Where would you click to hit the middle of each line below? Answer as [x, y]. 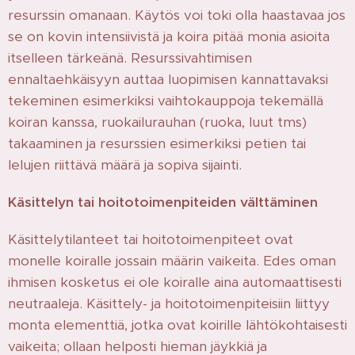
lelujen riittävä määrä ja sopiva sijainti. [125, 164]
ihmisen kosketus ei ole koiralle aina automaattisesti [175, 282]
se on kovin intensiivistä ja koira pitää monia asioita [169, 36]
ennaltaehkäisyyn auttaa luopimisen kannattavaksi [168, 79]
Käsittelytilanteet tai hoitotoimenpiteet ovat [151, 239]
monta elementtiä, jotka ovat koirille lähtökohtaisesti [177, 324]
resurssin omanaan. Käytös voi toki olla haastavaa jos [177, 15]
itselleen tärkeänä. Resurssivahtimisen [130, 57]
